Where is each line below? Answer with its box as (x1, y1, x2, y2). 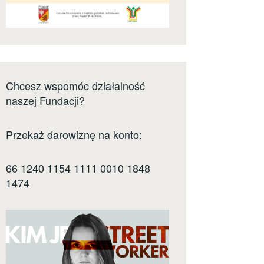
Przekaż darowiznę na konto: (6, 126, 142, 142)
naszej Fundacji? (6, 93, 85, 108)
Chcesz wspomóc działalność (6, 78, 145, 94)
